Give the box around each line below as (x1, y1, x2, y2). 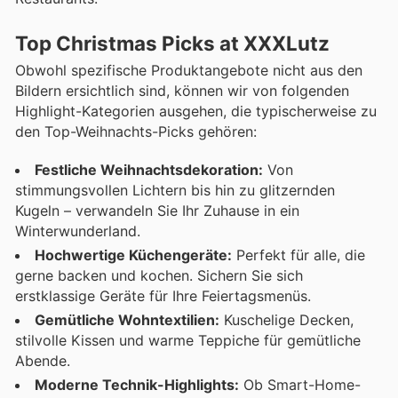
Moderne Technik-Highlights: (35, 375, 239, 394)
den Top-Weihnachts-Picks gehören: (15, 123, 258, 141)
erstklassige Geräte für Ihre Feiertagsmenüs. (15, 286, 311, 305)
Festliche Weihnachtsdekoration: (35, 160, 263, 179)
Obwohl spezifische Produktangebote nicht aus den (15, 61, 362, 80)
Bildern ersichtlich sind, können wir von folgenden (15, 82, 349, 100)
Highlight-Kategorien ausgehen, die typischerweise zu (15, 102, 377, 121)
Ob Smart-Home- (239, 375, 361, 394)
